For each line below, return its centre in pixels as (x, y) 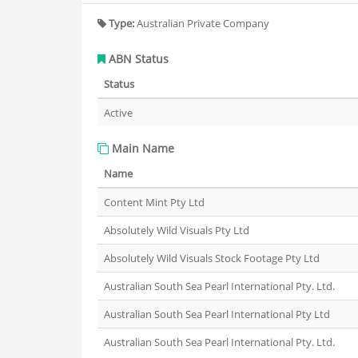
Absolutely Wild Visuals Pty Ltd (177, 230)
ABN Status (137, 59)
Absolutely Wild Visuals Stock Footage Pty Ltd (212, 258)
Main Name (141, 148)
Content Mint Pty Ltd (154, 202)
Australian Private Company (202, 23)
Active (118, 113)
